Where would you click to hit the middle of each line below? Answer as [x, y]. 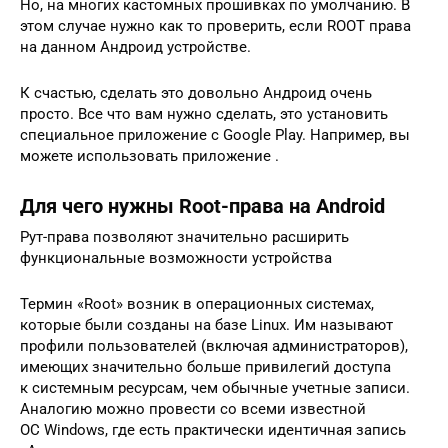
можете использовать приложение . [149, 155]
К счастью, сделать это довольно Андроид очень [196, 92]
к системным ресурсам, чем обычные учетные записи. [215, 387]
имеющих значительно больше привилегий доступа [205, 366]
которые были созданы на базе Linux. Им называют [206, 324]
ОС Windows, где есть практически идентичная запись [213, 429]
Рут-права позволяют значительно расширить [184, 236]
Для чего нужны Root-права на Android [202, 206]
